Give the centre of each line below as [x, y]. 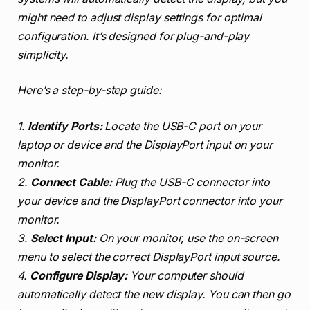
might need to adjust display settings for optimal [140, 17]
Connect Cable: [71, 182]
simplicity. [43, 55]
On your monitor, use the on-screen [187, 238]
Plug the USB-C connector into [191, 182]
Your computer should [185, 275]
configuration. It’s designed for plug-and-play [134, 36]
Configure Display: [79, 275]
